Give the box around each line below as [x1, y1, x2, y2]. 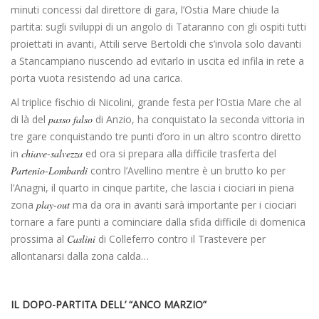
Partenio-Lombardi [11, 164, 88, 178]
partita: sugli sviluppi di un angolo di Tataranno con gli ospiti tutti [11, 20, 306, 34]
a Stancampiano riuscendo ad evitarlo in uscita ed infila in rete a [11, 54, 304, 68]
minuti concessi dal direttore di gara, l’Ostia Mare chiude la [11, 3, 279, 17]
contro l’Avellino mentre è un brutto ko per [88, 164, 286, 178]
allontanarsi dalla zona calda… [11, 249, 149, 263]
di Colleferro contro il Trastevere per [95, 232, 266, 246]
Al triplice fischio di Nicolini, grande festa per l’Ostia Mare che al [11, 95, 301, 110]
